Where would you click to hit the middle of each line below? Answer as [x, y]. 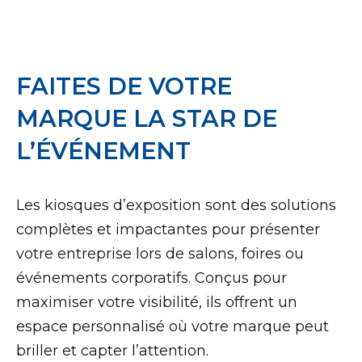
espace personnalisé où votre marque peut [173, 327]
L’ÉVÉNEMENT [103, 151]
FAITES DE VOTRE [124, 86]
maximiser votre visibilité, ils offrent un [157, 303]
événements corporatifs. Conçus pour [152, 278]
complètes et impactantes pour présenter [168, 230]
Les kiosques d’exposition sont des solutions [176, 206]
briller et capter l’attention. [112, 351]
